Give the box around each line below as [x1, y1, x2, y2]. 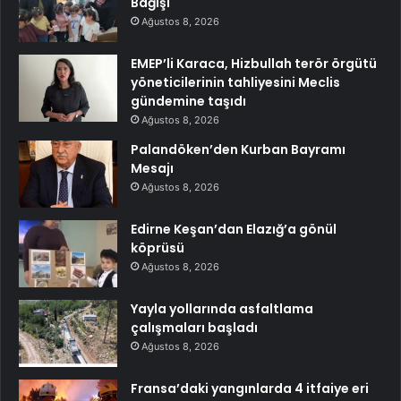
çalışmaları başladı [131, 318, 258, 337]
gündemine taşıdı [131, 91, 246, 110]
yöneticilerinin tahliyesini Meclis [131, 73, 340, 91]
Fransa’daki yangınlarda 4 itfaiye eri [131, 379, 369, 397]
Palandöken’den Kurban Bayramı [131, 140, 346, 158]
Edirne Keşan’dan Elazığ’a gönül [131, 219, 337, 238]
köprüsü [131, 238, 184, 257]
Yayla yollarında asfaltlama [131, 299, 313, 318]
